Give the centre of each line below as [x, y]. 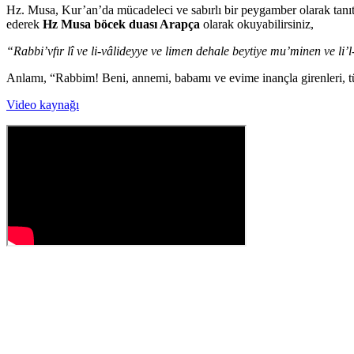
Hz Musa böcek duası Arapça [121, 24]
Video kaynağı [43, 104]
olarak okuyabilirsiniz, [257, 24]
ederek [24, 24]
